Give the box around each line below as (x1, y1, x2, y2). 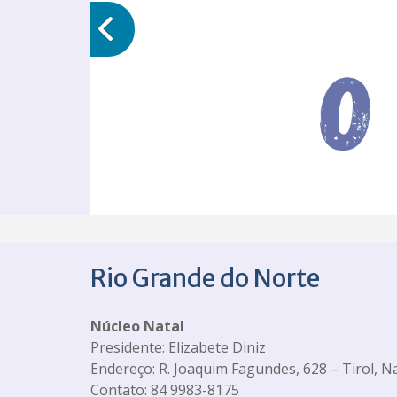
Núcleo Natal (90, 315, 184, 336)
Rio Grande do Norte (90, 261, 320, 294)
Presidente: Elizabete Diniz (90, 337, 266, 357)
